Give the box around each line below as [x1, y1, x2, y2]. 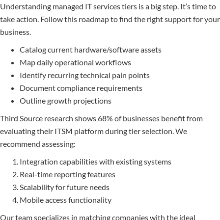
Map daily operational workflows [20, 57, 131, 67]
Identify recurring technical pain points [20, 70, 150, 80]
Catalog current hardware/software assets [20, 45, 162, 55]
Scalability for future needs [20, 182, 110, 192]
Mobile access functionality [20, 195, 111, 205]
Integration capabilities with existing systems [20, 157, 171, 166]
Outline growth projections [20, 96, 111, 106]
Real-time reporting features [20, 169, 115, 179]
